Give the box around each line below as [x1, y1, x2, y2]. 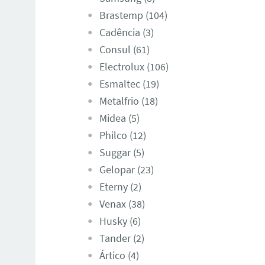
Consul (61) [99, 43, 150, 57]
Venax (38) [99, 197, 145, 211]
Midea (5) [99, 111, 140, 125]
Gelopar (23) [99, 163, 154, 177]
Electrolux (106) [99, 60, 169, 74]
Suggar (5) [99, 146, 144, 160]
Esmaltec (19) [99, 77, 159, 91]
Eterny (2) [99, 180, 141, 194]
